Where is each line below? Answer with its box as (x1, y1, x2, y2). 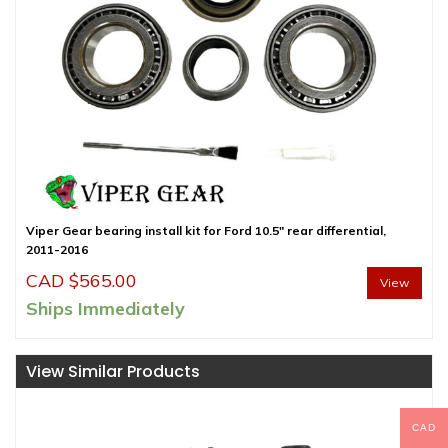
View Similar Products (26, 359, 200, 383)
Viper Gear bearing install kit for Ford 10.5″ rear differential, (26, 222, 386, 238)
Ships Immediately (26, 296, 185, 320)
